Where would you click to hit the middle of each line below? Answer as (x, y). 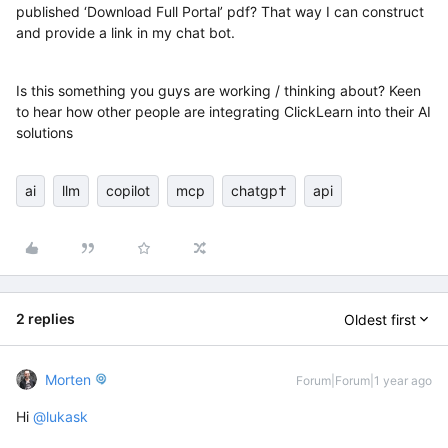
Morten (68, 379)
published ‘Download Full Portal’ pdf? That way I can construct (220, 11)
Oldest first (380, 319)
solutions (44, 132)
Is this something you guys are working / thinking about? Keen (218, 90)
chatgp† (259, 190)
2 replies (45, 318)
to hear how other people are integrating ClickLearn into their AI (223, 111)
